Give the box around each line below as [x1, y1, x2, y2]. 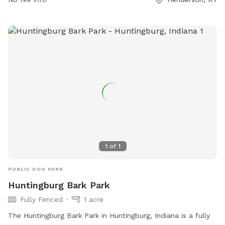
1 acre [84, 195, 103, 204]
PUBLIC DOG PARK [8, 166, 63, 172]
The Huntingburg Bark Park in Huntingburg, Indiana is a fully [8, 211, 210, 220]
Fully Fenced [20, 195, 63, 204]
